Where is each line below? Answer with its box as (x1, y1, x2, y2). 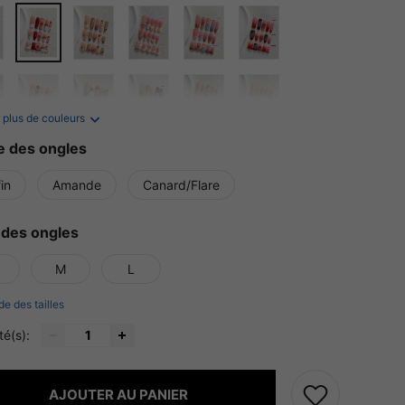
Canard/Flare (143, 177, 220, 193)
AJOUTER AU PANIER (48, 385, 188, 403)
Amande (52, 177, 101, 193)
